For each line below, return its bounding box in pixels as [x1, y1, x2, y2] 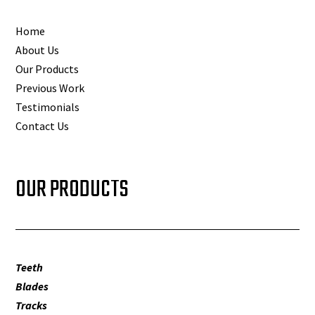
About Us [15, 43, 60, 58]
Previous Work [15, 81, 85, 96]
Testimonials [15, 100, 80, 115]
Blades [15, 279, 49, 294]
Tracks [15, 298, 48, 313]
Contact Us [15, 119, 70, 134]
